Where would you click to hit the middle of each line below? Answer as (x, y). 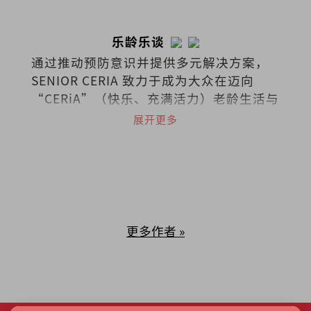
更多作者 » (155, 230)
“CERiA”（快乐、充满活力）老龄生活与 (155, 99)
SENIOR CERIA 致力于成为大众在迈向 (142, 81)
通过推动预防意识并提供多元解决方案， (150, 62)
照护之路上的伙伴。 (90, 117)
